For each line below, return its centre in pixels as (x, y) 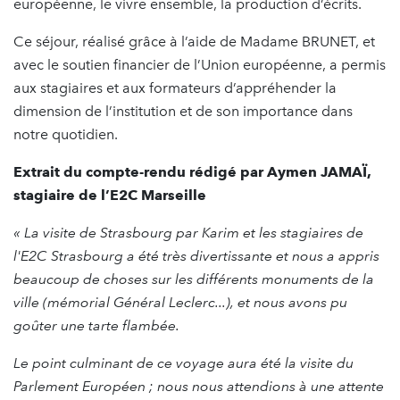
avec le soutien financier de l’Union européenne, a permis (200, 64)
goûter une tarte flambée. (96, 325)
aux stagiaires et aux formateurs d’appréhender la (175, 87)
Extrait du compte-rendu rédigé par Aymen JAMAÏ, (192, 171)
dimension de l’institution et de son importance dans (183, 111)
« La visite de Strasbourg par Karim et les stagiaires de (188, 232)
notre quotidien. (66, 134)
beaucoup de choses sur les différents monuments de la (194, 279)
